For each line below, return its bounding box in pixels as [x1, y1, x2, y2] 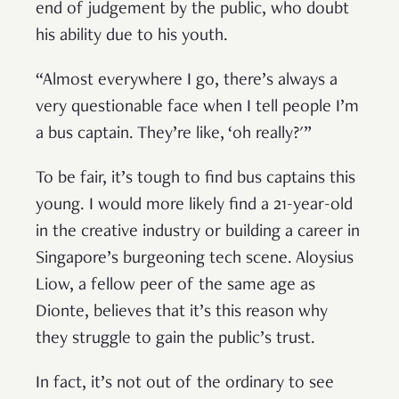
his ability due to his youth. [36, 27, 228, 45]
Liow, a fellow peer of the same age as [36, 276, 315, 295]
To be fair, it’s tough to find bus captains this [36, 169, 355, 188]
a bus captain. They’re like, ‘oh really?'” [36, 125, 312, 143]
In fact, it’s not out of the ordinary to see [36, 374, 334, 393]
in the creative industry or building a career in [36, 223, 360, 241]
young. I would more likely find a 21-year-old [36, 196, 353, 215]
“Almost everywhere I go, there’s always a [36, 71, 338, 90]
